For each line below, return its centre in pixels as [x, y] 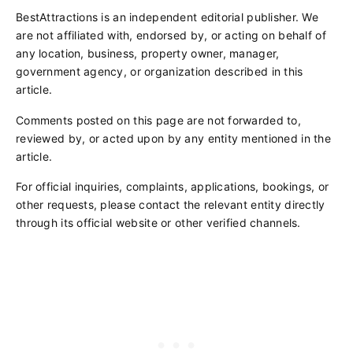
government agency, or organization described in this [160, 72]
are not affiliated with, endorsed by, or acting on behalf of [171, 35]
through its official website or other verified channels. [158, 223]
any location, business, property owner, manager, [148, 54]
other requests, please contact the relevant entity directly [171, 205]
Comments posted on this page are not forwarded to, [158, 120]
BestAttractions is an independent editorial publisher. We [167, 17]
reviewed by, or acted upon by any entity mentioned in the [173, 138]
